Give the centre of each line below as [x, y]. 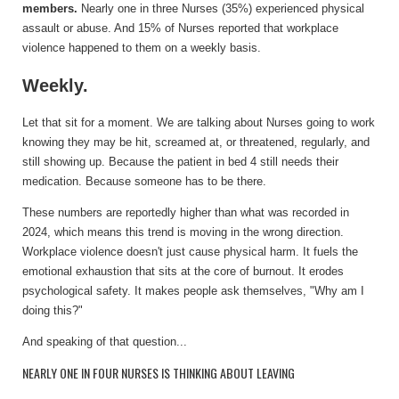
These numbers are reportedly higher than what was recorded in [186, 213]
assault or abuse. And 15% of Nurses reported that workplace [180, 28]
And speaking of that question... [105, 342]
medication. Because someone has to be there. [144, 182]
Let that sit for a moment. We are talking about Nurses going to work [199, 123]
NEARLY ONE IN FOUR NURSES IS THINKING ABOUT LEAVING [159, 373]
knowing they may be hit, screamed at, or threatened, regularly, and [196, 142]
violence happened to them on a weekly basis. [142, 48]
